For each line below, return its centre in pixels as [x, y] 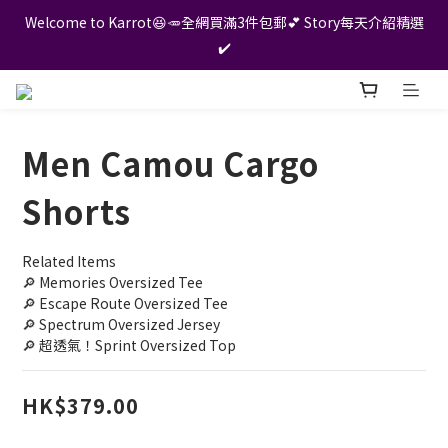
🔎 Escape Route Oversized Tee [125, 303]
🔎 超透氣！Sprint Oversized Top [129, 345]
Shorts [76, 211]
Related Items [69, 261]
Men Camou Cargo [170, 163]
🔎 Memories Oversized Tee [112, 282]
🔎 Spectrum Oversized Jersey [121, 324]
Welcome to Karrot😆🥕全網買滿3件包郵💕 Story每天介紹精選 [224, 22]
